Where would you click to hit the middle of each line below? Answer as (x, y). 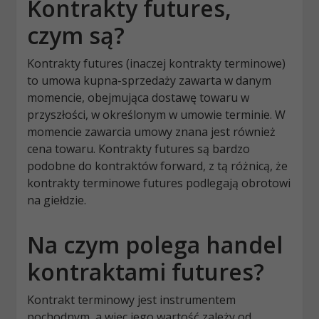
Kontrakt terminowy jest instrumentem (132, 300)
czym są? (76, 36)
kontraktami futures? (146, 272)
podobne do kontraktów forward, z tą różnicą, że (158, 166)
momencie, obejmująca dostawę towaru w (138, 98)
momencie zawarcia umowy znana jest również (152, 132)
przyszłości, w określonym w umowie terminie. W (157, 115)
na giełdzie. (57, 200)
